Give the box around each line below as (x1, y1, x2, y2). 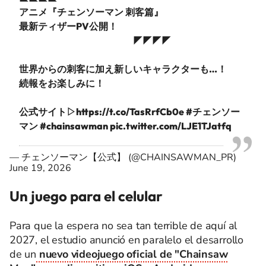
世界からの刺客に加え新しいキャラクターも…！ (19, 62, 227, 75)
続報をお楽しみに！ (19, 77, 104, 89)
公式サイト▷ (19, 105, 76, 118)
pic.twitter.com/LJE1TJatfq (110, 119, 232, 132)
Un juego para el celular (9, 186, 163, 205)
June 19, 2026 (9, 161, 71, 175)
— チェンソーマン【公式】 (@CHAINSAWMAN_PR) (9, 150, 236, 164)
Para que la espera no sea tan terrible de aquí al (9, 218, 237, 233)
